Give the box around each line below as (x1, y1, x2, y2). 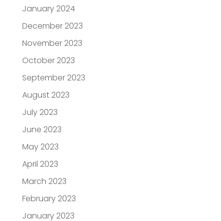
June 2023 (22, 124, 62, 136)
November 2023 (22, 37, 82, 49)
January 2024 (22, 3, 75, 15)
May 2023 (22, 141, 59, 153)
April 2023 (22, 158, 58, 170)
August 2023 (22, 89, 70, 101)
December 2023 (22, 20, 83, 32)
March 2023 (22, 176, 67, 187)
